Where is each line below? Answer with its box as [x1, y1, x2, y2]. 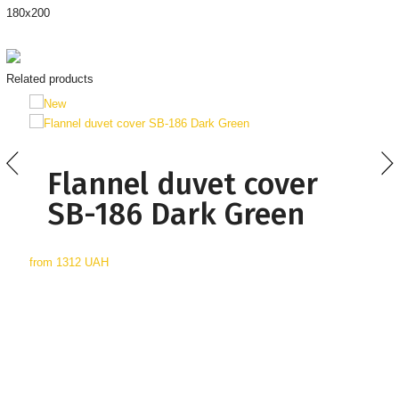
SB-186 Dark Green [46, 196, 305, 232]
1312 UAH [55, 256, 109, 269]
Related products [5, 72, 94, 85]
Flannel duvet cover [46, 166, 318, 202]
